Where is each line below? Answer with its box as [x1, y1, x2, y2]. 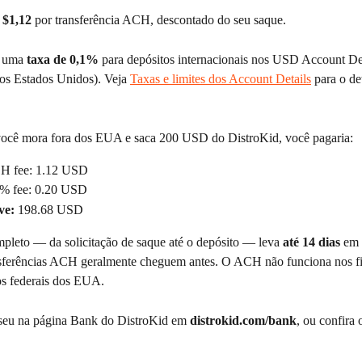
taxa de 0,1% [27, 53, 99, 67]
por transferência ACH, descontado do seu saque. [32, 13, 286, 27]
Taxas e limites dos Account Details [130, 72, 311, 86]
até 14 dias [283, 235, 340, 250]
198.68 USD [15, 202, 83, 217]
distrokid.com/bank [190, 313, 297, 327]
